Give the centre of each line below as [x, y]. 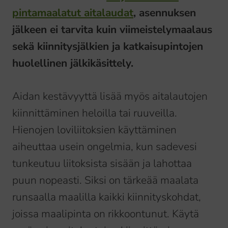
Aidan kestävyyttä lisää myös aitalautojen [110, 96]
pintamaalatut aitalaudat [73, 13]
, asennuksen [165, 13]
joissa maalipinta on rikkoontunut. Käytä [106, 214]
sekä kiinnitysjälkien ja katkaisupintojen [108, 47]
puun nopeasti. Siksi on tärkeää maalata [105, 180]
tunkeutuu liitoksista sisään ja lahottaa [102, 164]
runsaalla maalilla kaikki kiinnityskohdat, [107, 197]
